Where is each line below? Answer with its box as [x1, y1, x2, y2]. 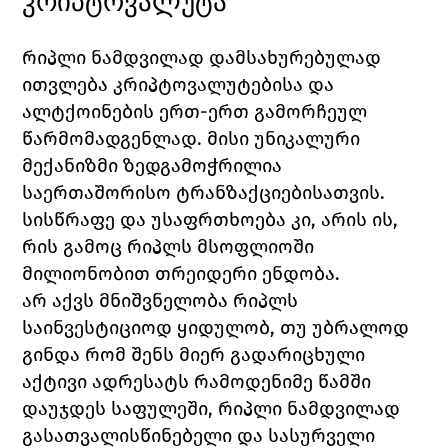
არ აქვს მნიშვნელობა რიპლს [22, 289, 299, 313]
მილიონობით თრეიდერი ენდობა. [22, 262, 346, 286]
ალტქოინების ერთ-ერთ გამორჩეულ [22, 100, 368, 124]
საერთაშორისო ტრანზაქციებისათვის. [22, 181, 386, 205]
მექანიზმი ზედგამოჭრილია [22, 154, 283, 178]
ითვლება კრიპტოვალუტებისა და [22, 73, 335, 97]
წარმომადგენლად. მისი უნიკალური [22, 127, 361, 151]
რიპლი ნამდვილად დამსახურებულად [22, 46, 382, 70]
